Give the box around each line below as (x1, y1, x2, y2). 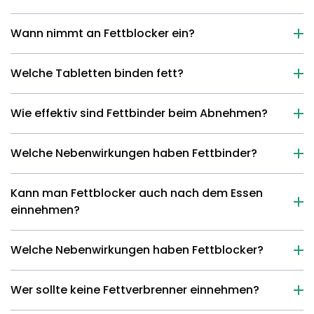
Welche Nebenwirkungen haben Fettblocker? (11, 242, 264, 258)
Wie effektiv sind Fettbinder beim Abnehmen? (11, 105, 268, 121)
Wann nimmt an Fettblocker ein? (11, 25, 195, 41)
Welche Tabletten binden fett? (11, 65, 184, 81)
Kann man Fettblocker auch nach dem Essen (11, 185, 263, 201)
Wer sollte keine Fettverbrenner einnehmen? (11, 282, 259, 298)
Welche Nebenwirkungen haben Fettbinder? (11, 145, 257, 161)
